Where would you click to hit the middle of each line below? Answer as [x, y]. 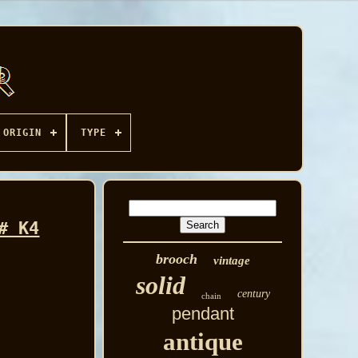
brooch [176, 259]
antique [203, 342]
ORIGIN [22, 133]
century [253, 294]
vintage [231, 261]
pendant [203, 314]
